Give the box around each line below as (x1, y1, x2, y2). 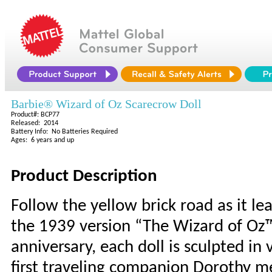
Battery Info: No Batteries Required (11, 128, 118, 135)
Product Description (11, 168, 157, 185)
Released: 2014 (11, 120, 58, 127)
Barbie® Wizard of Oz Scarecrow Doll (11, 97, 202, 110)
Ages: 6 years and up (11, 137, 74, 144)
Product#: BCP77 (11, 111, 59, 118)
